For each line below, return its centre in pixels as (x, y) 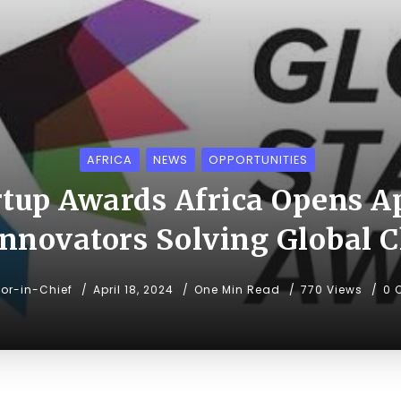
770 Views (331, 290)
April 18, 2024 (133, 290)
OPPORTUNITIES (258, 160)
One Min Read (239, 290)
